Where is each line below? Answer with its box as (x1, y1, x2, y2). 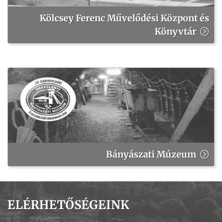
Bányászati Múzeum (106, 149, 196, 161)
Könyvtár (155, 26, 196, 38)
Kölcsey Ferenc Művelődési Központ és (40, 12, 209, 24)
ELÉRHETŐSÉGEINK (7, 197, 129, 213)
